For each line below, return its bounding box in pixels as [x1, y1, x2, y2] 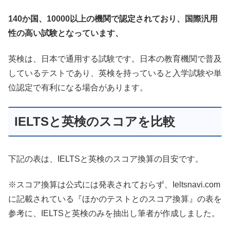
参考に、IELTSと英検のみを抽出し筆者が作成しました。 [8, 209, 220, 218]
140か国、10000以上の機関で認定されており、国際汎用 [8, 14, 218, 24]
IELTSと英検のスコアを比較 [14, 114, 175, 128]
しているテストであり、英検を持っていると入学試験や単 [8, 69, 222, 78]
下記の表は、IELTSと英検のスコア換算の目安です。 [8, 155, 203, 164]
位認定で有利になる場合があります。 [8, 83, 148, 92]
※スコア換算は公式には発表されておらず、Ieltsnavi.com [8, 180, 220, 189]
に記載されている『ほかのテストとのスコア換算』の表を [8, 195, 222, 204]
